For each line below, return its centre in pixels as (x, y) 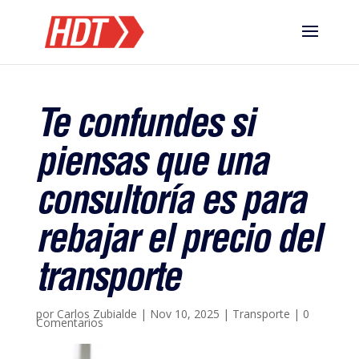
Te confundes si (144, 128)
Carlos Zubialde (97, 314)
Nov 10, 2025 (184, 314)
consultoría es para (170, 205)
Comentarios (69, 323)
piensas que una (151, 167)
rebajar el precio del (178, 244)
